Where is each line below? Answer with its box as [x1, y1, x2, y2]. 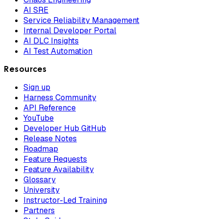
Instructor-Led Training [23, 195, 107, 205]
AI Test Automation [23, 45, 92, 56]
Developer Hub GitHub [23, 123, 106, 133]
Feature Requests [23, 153, 87, 164]
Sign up [23, 82, 50, 92]
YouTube [23, 112, 54, 123]
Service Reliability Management [23, 15, 139, 25]
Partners [23, 205, 55, 216]
